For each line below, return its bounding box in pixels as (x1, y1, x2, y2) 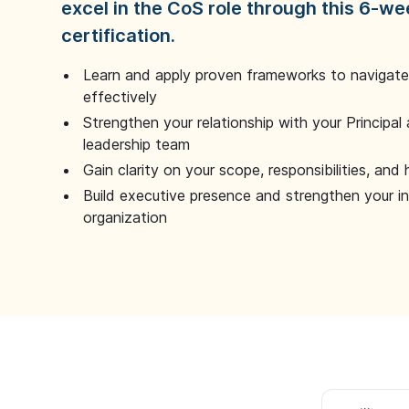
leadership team (83, 134, 191, 153)
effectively (83, 87, 158, 106)
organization (83, 207, 168, 226)
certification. (61, 24, 176, 47)
